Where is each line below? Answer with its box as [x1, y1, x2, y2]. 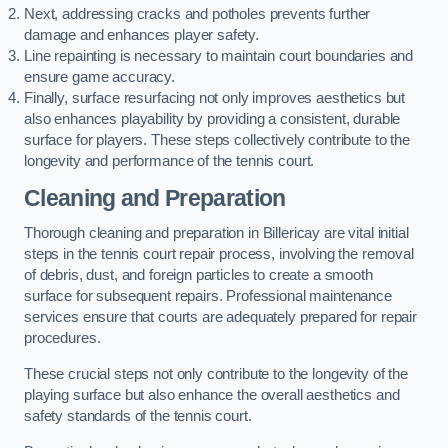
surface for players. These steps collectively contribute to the [24, 132, 410, 149]
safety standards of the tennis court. [24, 407, 252, 424]
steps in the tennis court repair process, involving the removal [24, 246, 414, 263]
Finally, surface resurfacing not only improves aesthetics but [24, 90, 406, 107]
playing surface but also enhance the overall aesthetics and [24, 386, 400, 403]
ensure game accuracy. [24, 69, 175, 86]
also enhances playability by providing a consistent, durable [24, 111, 401, 128]
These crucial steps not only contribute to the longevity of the [24, 365, 408, 382]
